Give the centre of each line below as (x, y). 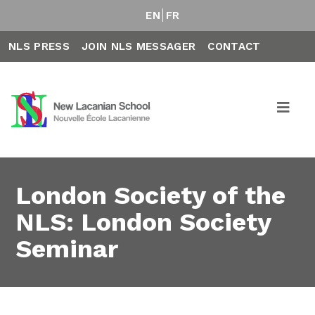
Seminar (67, 249)
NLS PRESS (39, 46)
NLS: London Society (143, 222)
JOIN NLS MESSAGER (139, 46)
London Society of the (151, 195)
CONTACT (234, 46)
